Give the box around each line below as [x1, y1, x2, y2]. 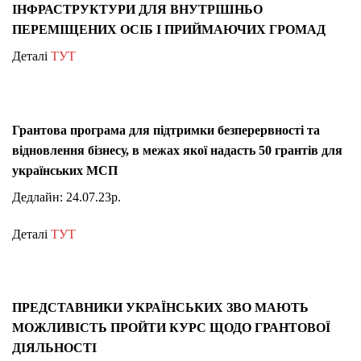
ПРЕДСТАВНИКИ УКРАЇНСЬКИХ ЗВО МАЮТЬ [12, 301, 309, 315]
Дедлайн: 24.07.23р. [12, 189, 121, 204]
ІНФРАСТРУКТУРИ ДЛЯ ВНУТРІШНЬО [12, 2, 263, 17]
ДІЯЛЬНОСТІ [12, 341, 97, 355]
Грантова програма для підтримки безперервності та [12, 122, 320, 137]
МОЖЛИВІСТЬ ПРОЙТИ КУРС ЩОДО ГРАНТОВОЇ [12, 321, 330, 335]
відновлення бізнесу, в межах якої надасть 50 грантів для [12, 143, 342, 157]
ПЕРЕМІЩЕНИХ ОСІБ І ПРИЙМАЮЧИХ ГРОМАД [12, 23, 326, 37]
